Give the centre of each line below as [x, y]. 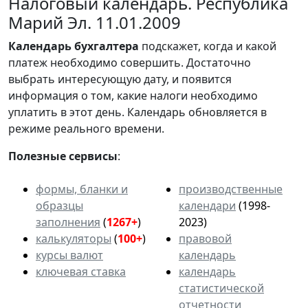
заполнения [68, 222]
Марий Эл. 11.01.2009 [95, 22]
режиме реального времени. [86, 128]
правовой [205, 238]
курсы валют [69, 255]
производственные [231, 189]
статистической [221, 288]
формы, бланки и [82, 189]
